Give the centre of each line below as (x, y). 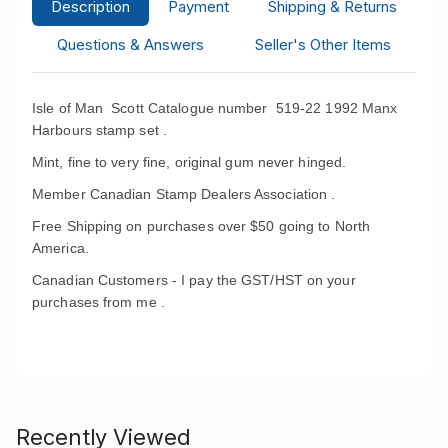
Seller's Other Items (322, 44)
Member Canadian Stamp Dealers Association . (184, 193)
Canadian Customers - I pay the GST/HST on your (194, 279)
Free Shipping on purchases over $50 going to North (201, 225)
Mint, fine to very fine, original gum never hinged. (189, 161)
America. (60, 247)
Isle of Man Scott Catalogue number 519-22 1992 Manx (215, 107)
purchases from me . (98, 301)
